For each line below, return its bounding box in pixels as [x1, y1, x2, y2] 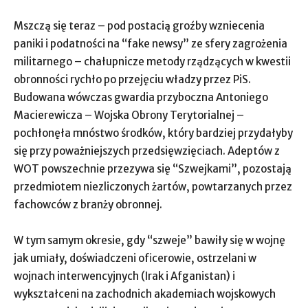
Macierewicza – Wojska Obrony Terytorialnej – [14, 109, 244, 122]
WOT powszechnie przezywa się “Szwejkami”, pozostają [14, 162, 291, 175]
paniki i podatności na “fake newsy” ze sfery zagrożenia [14, 37, 287, 50]
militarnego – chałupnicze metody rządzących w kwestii [14, 55, 291, 68]
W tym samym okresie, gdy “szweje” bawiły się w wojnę [14, 234, 285, 247]
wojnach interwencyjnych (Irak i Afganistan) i [14, 269, 235, 283]
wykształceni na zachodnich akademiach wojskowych [14, 287, 276, 300]
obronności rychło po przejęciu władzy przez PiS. [14, 73, 251, 86]
